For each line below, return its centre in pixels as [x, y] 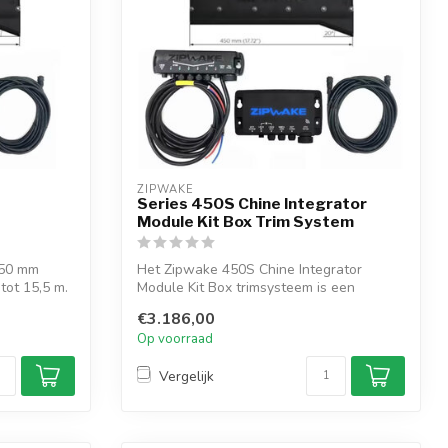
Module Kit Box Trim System [245, 221]
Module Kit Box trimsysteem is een [246, 287]
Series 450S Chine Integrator [252, 203]
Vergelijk [186, 376]
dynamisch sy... [183, 305]
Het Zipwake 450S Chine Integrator [249, 269]
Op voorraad [175, 339]
